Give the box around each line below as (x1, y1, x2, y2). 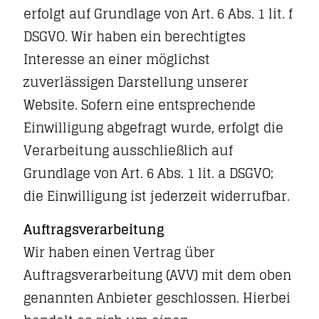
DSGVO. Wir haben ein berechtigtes (23, 25, 246, 48)
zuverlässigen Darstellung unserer (23, 70, 249, 93)
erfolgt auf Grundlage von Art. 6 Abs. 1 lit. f (23, 2, 293, 25)
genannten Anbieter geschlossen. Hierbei (23, 286, 291, 309)
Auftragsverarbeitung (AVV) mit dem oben (23, 263, 291, 286)
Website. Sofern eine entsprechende (23, 93, 256, 116)
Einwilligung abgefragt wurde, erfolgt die (23, 116, 283, 139)
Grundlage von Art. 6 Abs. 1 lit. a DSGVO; (23, 162, 273, 184)
